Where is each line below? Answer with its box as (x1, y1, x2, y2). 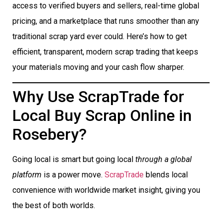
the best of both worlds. (12, 200, 95, 210)
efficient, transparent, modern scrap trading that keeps (12, 47, 198, 57)
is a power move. (42, 169, 105, 179)
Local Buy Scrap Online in (12, 106, 192, 125)
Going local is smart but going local (12, 154, 135, 164)
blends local (144, 169, 188, 179)
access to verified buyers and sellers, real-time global (12, 1, 199, 11)
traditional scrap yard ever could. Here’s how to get (12, 32, 187, 42)
